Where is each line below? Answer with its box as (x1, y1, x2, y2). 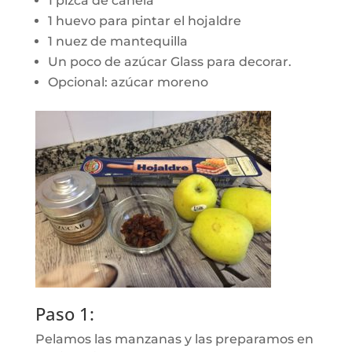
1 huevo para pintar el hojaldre (47, 13, 241, 28)
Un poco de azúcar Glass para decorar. (47, 54, 291, 69)
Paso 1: (35, 302, 94, 325)
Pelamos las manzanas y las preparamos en (35, 332, 313, 346)
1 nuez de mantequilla (47, 34, 188, 49)
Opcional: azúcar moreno (47, 75, 208, 90)
